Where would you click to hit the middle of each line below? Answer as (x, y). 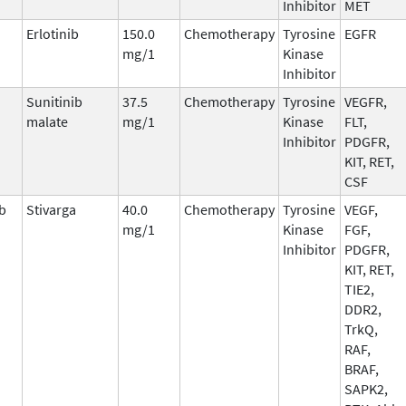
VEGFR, (366, 101)
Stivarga (51, 209)
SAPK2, (366, 388)
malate (47, 121)
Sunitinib (54, 101)
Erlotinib (53, 33)
